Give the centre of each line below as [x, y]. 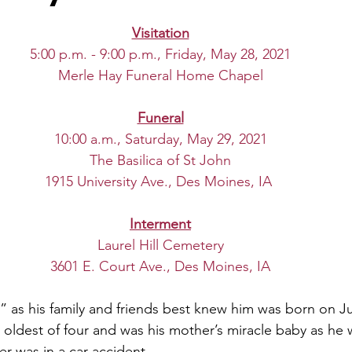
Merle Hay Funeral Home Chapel [160, 75]
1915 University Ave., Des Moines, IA [158, 181]
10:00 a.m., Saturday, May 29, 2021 [160, 139]
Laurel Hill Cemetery [160, 245]
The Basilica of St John [160, 160]
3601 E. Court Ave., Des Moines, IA [160, 266]
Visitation [160, 33]
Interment [160, 224]
